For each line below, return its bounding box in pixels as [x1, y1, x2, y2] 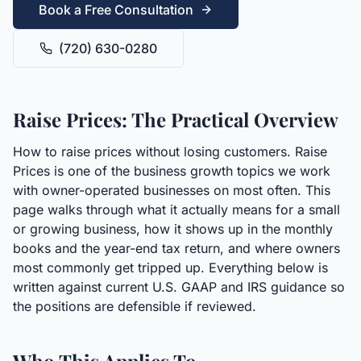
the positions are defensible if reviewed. [13, 298, 256, 314]
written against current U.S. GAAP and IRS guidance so [13, 279, 345, 295]
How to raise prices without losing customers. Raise [13, 143, 327, 160]
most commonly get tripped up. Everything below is [13, 259, 328, 276]
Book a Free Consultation [39, 2, 193, 18]
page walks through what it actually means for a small [13, 201, 340, 218]
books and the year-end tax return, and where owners [13, 240, 340, 256]
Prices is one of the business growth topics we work [13, 163, 330, 179]
